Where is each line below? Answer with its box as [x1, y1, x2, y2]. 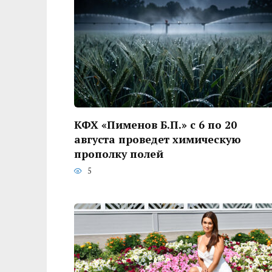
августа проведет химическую [74, 132, 241, 146]
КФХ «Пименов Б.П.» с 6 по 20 [74, 117, 237, 132]
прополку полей [74, 146, 163, 161]
